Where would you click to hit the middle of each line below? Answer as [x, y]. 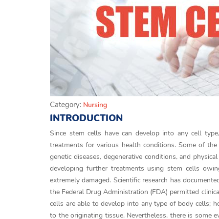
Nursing [95, 105]
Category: [66, 105]
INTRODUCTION [86, 118]
